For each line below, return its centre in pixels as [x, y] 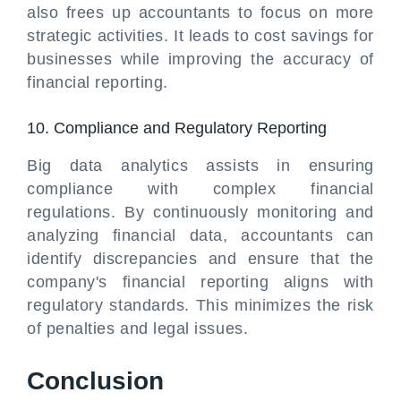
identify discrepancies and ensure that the [200, 259]
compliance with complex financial [200, 189]
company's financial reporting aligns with [200, 282]
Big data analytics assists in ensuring [200, 166]
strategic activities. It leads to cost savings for [200, 36]
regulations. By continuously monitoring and [200, 212]
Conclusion [95, 381]
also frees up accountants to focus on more [200, 13]
